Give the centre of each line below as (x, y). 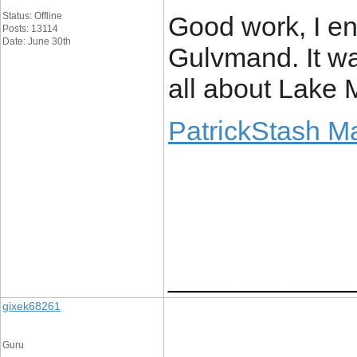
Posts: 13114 (30, 29)
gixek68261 (31, 306)
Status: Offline (32, 16)
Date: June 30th (37, 41)
